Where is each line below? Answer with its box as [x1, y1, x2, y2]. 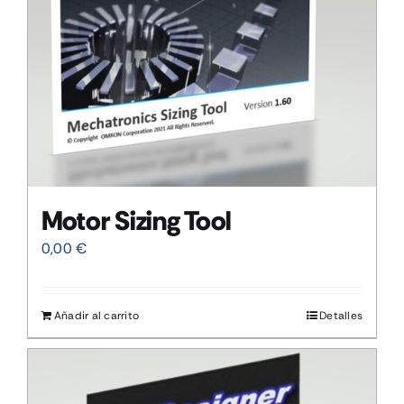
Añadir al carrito [54, 308, 140, 323]
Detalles [319, 308, 363, 323]
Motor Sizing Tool [41, 203, 231, 238]
